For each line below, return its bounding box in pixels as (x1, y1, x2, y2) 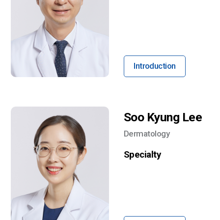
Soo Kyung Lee (124, 110, 202, 124)
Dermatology (124, 128, 170, 138)
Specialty (124, 149, 161, 160)
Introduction (134, 61, 176, 71)
